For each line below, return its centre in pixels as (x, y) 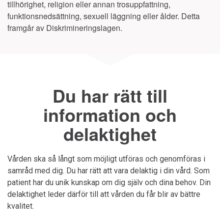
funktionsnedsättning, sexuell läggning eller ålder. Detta (104, 16)
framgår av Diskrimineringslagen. (65, 28)
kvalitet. (21, 206)
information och (110, 114)
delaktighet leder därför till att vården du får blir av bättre (104, 194)
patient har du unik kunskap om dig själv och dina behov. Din (109, 182)
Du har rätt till (110, 95)
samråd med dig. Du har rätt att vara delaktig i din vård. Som (109, 171)
